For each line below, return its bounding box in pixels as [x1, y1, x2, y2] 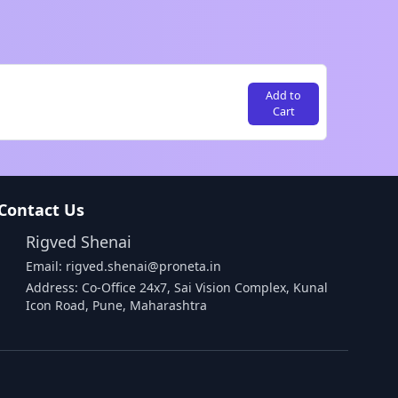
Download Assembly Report [172, 377, 359, 396]
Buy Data [283, 321, 352, 342]
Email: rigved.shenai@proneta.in [26, 258, 222, 275]
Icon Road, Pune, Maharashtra [26, 297, 208, 314]
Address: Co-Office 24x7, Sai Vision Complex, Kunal [26, 279, 329, 296]
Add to [266, 88, 301, 103]
